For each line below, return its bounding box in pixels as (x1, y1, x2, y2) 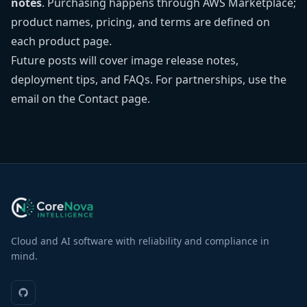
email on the (11, 91, 78, 106)
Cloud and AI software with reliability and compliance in (11, 234, 269, 247)
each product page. (11, 34, 112, 49)
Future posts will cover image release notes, (11, 53, 238, 68)
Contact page (78, 91, 147, 106)
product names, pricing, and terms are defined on (11, 14, 270, 29)
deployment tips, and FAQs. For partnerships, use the (11, 72, 286, 87)
